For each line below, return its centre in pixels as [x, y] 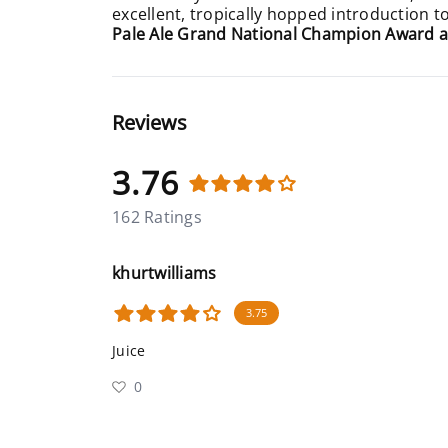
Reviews [149, 122]
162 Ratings [157, 217]
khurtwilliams [164, 273]
